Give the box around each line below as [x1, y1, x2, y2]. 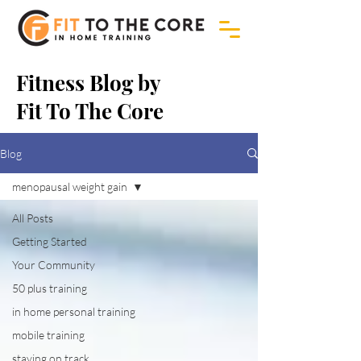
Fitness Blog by [16, 68, 160, 97]
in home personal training [12, 305, 135, 318]
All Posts [12, 211, 53, 225]
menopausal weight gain [12, 180, 127, 193]
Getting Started [12, 234, 87, 248]
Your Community [12, 258, 95, 272]
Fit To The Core [16, 97, 164, 125]
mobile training [12, 328, 85, 342]
